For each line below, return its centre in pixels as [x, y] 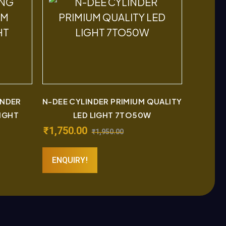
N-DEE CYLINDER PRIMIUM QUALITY [112, 101]
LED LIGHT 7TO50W [112, 115]
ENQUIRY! [70, 160]
